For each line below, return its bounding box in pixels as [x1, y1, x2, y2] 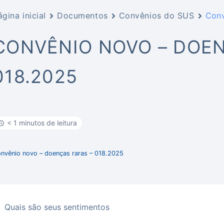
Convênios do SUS [118, 10, 194, 20]
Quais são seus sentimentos [4, 202, 110, 212]
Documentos [57, 10, 108, 20]
